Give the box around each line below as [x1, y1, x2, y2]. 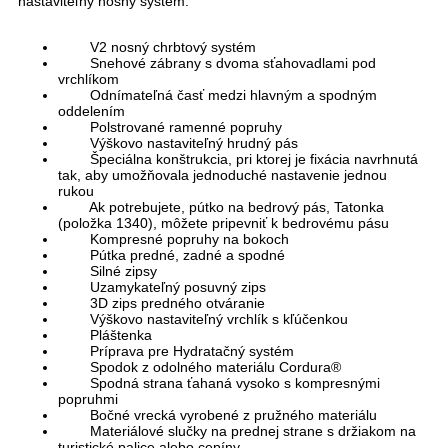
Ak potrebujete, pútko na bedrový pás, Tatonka [58, 199, 384, 216]
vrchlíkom [58, 71, 119, 88]
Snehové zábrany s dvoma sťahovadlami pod [58, 55, 376, 72]
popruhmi [58, 391, 118, 408]
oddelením [58, 103, 137, 120]
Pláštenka [58, 327, 152, 344]
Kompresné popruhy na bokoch [58, 231, 289, 248]
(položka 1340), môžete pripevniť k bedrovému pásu [58, 215, 389, 232]
